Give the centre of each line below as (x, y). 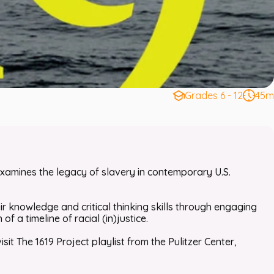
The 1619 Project (53, 242)
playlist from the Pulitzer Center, (163, 242)
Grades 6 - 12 (214, 95)
